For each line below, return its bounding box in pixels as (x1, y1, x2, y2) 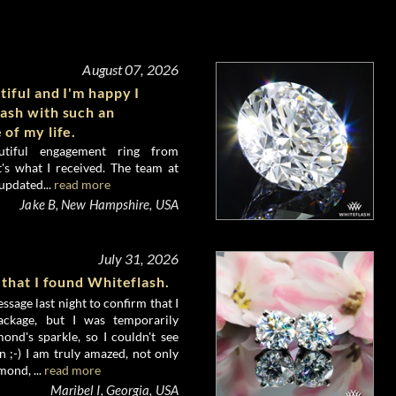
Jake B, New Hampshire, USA (19, 196, 179, 212)
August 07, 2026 (82, 61, 179, 78)
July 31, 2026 (97, 249, 179, 267)
